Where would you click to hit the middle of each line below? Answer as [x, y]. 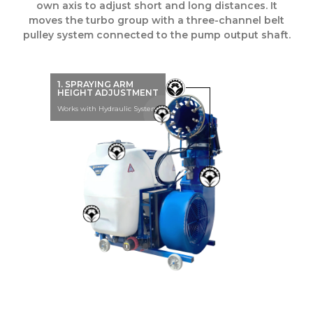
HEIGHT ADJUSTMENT [108, 93]
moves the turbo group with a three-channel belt [156, 21]
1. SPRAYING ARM [96, 84]
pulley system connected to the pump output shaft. [156, 35]
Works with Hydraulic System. [109, 109]
